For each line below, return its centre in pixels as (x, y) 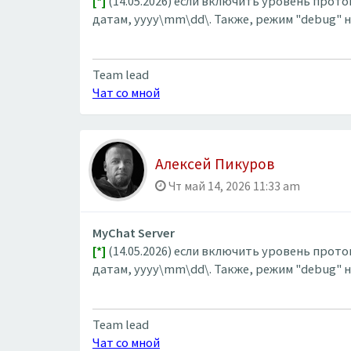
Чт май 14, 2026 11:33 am (233, 186)
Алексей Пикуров (215, 164)
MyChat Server (134, 233)
